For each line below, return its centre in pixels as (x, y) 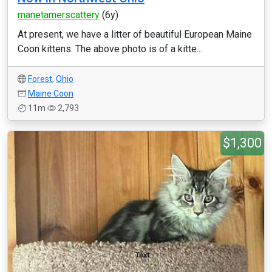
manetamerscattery (59, 15)
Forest (40, 79)
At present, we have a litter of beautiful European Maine (135, 34)
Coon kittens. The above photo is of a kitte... (110, 49)
